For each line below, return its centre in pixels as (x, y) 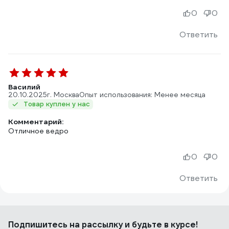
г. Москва (63, 95)
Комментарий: (36, 122)
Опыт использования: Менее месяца (142, 95)
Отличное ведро (38, 131)
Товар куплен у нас (57, 104)
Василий (24, 87)
